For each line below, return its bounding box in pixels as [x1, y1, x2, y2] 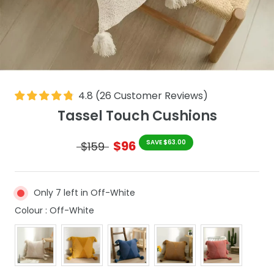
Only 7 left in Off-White [34, 187, 135, 199]
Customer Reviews [114, 88, 203, 103]
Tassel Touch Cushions [57, 106, 217, 126]
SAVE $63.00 [146, 138, 186, 147]
